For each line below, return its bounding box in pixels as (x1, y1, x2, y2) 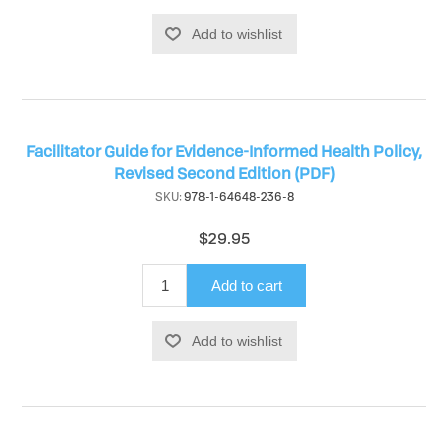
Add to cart (211, 276, 282, 294)
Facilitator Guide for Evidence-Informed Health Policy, (26, 139, 422, 162)
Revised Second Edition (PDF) (113, 161, 335, 184)
